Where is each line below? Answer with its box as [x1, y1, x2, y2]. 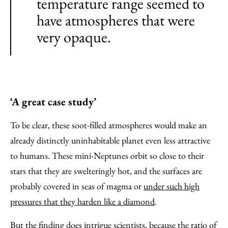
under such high [144, 180, 199, 192]
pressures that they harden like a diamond [10, 195, 155, 207]
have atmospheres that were [37, 10, 195, 30]
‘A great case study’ [10, 95, 96, 108]
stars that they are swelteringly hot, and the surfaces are [10, 165, 202, 177]
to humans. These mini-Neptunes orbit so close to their [10, 150, 204, 161]
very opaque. [37, 27, 111, 47]
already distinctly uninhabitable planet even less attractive [10, 134, 210, 146]
